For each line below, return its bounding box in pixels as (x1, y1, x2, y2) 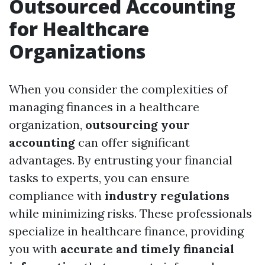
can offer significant (75, 135, 190, 150)
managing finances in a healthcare (9, 99, 199, 115)
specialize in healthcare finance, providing (9, 224, 244, 239)
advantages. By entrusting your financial (9, 153, 232, 168)
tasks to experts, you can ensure (9, 170, 189, 186)
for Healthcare (9, 16, 149, 42)
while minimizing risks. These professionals (9, 206, 252, 221)
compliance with (9, 188, 105, 203)
